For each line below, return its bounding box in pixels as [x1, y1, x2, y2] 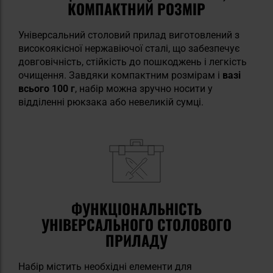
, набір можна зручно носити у [75, 83, 213, 95]
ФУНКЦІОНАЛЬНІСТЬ [71, 197, 202, 220]
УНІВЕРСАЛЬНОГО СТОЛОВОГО [41, 213, 232, 236]
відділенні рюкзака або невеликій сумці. [18, 96, 204, 108]
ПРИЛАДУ [105, 229, 168, 252]
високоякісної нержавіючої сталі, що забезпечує [18, 43, 240, 55]
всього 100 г [18, 83, 75, 95]
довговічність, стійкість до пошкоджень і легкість [18, 56, 247, 68]
